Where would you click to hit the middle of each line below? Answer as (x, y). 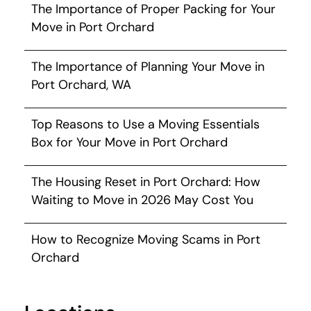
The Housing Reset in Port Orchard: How (146, 182)
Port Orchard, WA (81, 84)
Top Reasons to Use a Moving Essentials (145, 124)
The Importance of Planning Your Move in (148, 66)
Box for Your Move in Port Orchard (129, 142)
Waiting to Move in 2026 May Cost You (142, 200)
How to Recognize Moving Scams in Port (146, 239)
